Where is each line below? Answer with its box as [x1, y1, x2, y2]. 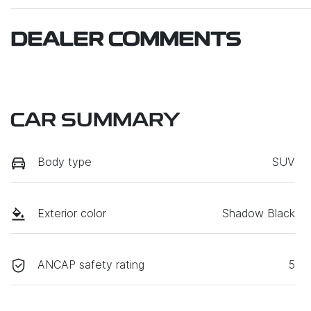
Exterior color [37, 205, 106, 220]
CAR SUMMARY [10, 111, 180, 131]
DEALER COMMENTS [10, 31, 241, 51]
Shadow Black [222, 205, 295, 220]
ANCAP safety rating [37, 258, 144, 272]
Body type [37, 154, 92, 169]
